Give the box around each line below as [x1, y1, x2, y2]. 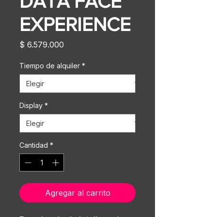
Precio [63, 39, 87, 49]
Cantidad [19, 140, 48, 149]
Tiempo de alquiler [19, 61, 80, 70]
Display [19, 101, 43, 109]
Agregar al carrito [45, 187, 110, 198]
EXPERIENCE [19, 13, 131, 35]
